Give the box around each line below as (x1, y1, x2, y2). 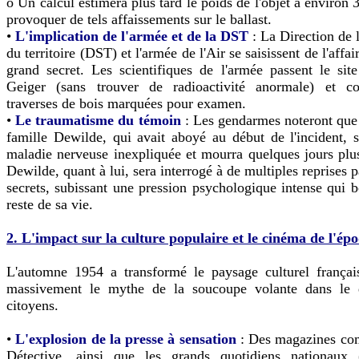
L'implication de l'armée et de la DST (15, 27, 248, 44)
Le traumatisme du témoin (15, 111, 181, 128)
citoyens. (6, 296, 58, 313)
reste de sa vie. (6, 196, 93, 212)
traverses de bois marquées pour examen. (6, 95, 246, 111)
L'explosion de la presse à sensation (15, 330, 236, 347)
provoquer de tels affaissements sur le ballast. (6, 10, 272, 27)
